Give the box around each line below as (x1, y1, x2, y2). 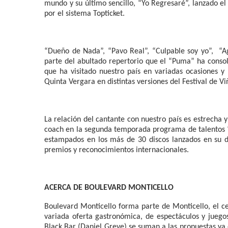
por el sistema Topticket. (44, 9, 125, 18)
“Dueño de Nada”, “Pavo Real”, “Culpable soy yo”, (44, 47, 213, 55)
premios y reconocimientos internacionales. (44, 146, 189, 154)
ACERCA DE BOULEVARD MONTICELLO (44, 183, 174, 192)
